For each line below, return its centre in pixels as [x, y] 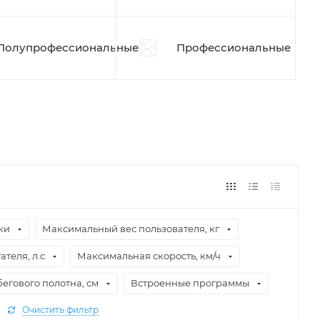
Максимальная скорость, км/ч [149, 256]
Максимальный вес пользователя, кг [131, 229]
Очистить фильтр [60, 310]
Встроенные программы [190, 283]
